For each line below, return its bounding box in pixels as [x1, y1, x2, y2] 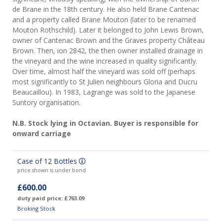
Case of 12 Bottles [17, 156, 79, 166]
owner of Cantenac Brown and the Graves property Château [12, 36, 205, 45]
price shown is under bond [17, 167, 86, 174]
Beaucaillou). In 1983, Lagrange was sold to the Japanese [12, 87, 195, 97]
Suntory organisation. [12, 98, 80, 108]
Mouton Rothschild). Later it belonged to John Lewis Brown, [12, 25, 204, 35]
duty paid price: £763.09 [17, 194, 84, 202]
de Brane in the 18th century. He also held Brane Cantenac [12, 4, 199, 14]
